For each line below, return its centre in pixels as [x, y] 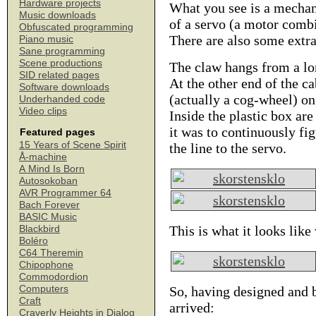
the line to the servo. [228, 148]
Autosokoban [48, 181]
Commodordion [54, 276]
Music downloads [57, 15]
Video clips [43, 111]
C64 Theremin [51, 253]
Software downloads [64, 87]
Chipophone [46, 265]
